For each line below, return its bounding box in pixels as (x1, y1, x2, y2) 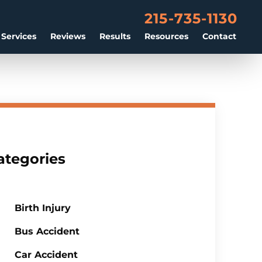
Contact (202, 31, 236, 42)
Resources (144, 31, 188, 42)
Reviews (50, 31, 85, 42)
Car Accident (14, 249, 78, 260)
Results (99, 31, 130, 42)
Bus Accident (14, 226, 80, 237)
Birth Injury (14, 202, 71, 213)
